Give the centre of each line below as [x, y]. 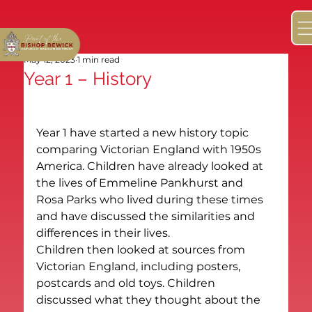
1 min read [99, 59]
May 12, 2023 [50, 59]
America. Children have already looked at [151, 166]
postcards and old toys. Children [127, 283]
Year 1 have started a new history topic [144, 132]
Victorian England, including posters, [140, 266]
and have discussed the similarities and [147, 216]
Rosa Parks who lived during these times [151, 199]
